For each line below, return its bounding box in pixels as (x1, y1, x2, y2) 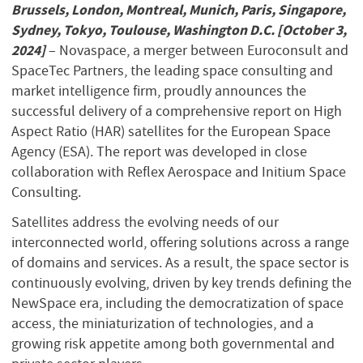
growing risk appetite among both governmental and (11, 335, 335, 353)
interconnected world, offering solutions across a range (11, 233, 349, 252)
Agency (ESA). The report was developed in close (11, 142, 307, 160)
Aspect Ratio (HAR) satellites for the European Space (11, 122, 331, 140)
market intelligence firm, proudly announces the (11, 81, 306, 100)
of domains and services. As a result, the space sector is (11, 254, 349, 272)
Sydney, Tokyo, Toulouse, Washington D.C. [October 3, (11, 19, 347, 40)
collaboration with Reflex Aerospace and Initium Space (11, 162, 346, 181)
